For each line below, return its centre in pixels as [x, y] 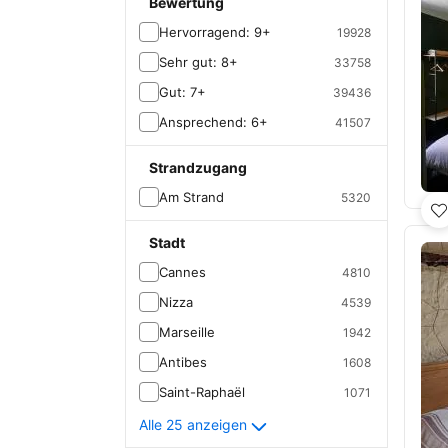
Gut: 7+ [182, 92]
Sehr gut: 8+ [198, 62]
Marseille [187, 332]
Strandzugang [198, 167]
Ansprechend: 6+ [213, 122]
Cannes [182, 272]
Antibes [183, 362]
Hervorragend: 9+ [215, 32]
